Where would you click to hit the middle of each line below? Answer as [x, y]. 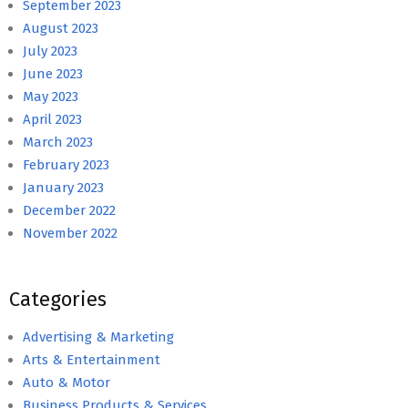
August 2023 [61, 28]
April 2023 [52, 119]
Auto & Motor [66, 382]
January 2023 [63, 187]
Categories [58, 299]
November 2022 [70, 233]
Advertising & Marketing [98, 337]
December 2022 [69, 210]
